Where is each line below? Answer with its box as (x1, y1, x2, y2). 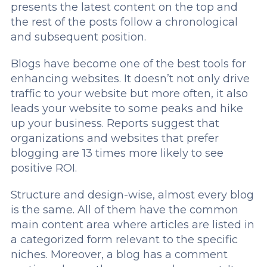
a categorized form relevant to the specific (10, 233, 238, 246)
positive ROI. (10, 162, 77, 175)
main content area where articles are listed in (10, 218, 254, 231)
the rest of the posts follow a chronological (10, 15, 238, 29)
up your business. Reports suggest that (10, 117, 219, 130)
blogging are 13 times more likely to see (10, 147, 223, 160)
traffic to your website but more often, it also (10, 87, 248, 100)
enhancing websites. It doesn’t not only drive (10, 72, 250, 85)
